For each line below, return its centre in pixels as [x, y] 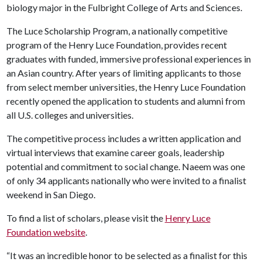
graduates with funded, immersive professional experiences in [128, 59]
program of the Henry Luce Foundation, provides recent [116, 45]
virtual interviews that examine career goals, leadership [115, 152]
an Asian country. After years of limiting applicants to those [123, 73]
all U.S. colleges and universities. [70, 115]
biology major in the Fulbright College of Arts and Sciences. [124, 7]
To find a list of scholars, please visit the [85, 218]
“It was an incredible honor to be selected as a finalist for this [127, 255]
